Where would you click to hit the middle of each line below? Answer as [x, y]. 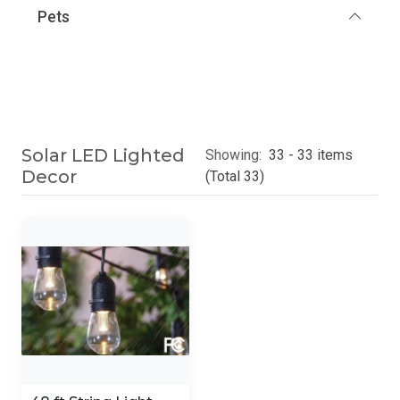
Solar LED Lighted [103, 155]
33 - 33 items [311, 155]
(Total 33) [235, 176]
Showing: [236, 155]
